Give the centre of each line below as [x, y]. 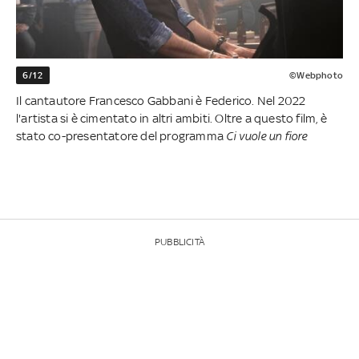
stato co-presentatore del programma [121, 136]
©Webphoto [316, 76]
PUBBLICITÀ [179, 242]
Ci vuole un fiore [267, 136]
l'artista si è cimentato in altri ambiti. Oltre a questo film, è [171, 119]
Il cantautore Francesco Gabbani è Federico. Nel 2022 [161, 101]
